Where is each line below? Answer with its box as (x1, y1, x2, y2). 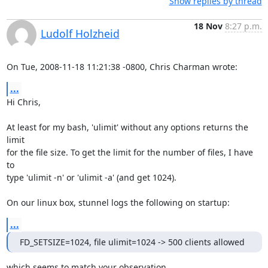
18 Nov (193, 20, 223, 32)
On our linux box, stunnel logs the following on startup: (6, 197, 230, 208)
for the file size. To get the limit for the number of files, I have (6, 147, 253, 158)
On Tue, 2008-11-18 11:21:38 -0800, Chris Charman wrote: (6, 61, 237, 72)
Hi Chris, (6, 96, 41, 108)
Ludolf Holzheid (40, 26, 120, 41)
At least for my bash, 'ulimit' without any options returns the (6, 121, 248, 133)
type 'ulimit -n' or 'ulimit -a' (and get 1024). (6, 172, 176, 183)
